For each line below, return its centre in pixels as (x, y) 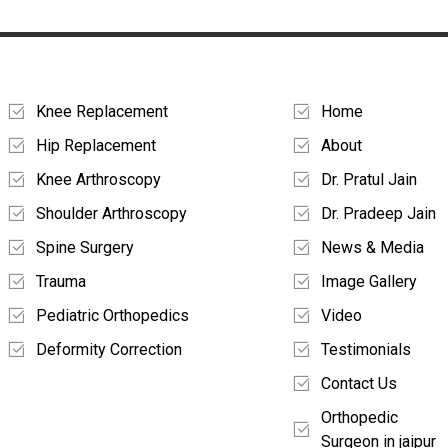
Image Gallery (369, 282)
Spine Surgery (85, 248)
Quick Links (355, 87)
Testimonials (366, 350)
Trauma (61, 282)
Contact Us (359, 384)
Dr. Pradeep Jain (378, 214)
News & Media (372, 248)
